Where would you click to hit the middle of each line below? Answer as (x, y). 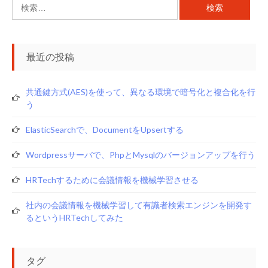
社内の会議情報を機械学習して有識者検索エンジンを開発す (139, 205)
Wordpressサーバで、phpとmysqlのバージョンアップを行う (141, 155)
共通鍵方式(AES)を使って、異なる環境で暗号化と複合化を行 (141, 92)
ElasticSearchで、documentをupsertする (105, 130)
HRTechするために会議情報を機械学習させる (112, 180)
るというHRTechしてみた (74, 217)
